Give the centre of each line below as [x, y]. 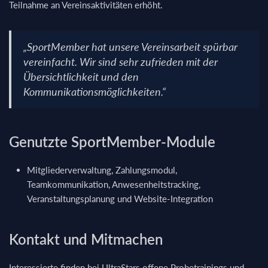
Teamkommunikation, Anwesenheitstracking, [114, 184]
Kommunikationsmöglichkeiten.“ [95, 92]
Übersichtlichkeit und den [81, 77]
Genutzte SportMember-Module [112, 141]
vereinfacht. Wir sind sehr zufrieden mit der [121, 62]
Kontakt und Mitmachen [86, 239]
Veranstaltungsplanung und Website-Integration [120, 199]
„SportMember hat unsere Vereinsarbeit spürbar [130, 47]
